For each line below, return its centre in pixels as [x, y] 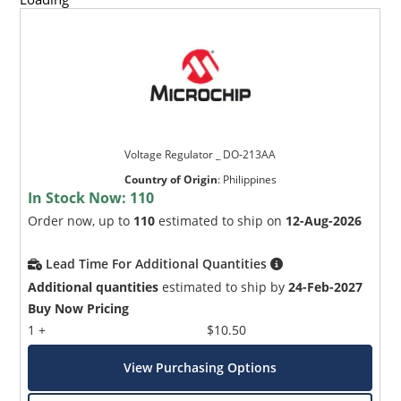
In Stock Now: [79, 197]
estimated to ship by [224, 286]
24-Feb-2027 [326, 286]
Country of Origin [171, 179]
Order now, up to [81, 220]
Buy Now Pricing [79, 308]
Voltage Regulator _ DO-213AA [200, 154]
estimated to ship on [221, 220]
